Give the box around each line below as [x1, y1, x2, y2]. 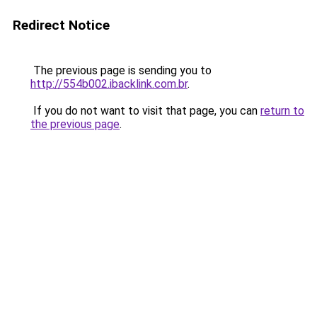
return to [260, 104, 304, 117]
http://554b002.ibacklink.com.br [30, 77, 188, 91]
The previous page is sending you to [30, 64, 212, 77]
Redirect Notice [13, 17, 110, 33]
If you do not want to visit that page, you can [30, 104, 260, 117]
